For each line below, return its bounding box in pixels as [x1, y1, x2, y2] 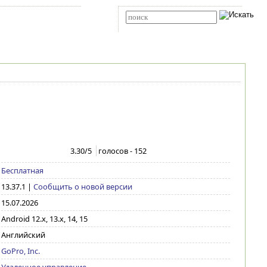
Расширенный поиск [128, 24, 179, 31]
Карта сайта [10, 14, 44, 21]
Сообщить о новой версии [33, 181, 132, 192]
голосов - [98, 145, 135, 156]
